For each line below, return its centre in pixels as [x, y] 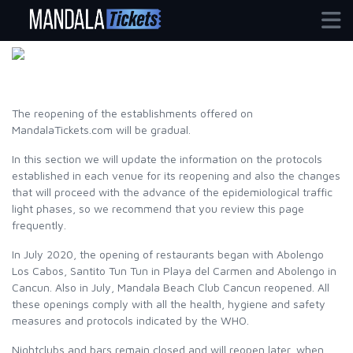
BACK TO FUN [81, 73]
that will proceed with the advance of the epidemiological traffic [172, 192]
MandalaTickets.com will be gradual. [101, 130]
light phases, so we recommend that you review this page [158, 208]
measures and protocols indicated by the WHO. [130, 320]
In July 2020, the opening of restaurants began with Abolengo [168, 254]
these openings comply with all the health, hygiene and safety [169, 304]
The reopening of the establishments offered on [132, 113]
